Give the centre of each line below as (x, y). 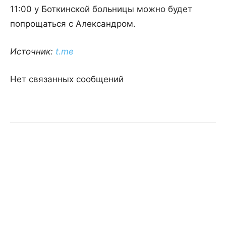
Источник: (33, 52)
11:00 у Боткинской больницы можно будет (101, 9)
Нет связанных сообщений (67, 79)
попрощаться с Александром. (73, 24)
